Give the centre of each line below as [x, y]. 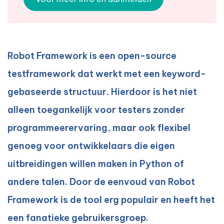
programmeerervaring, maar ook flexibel [99, 128]
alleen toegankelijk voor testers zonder [96, 110]
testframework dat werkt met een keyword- [107, 74]
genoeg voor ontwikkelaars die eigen [91, 146]
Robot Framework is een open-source [92, 56]
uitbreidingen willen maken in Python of [96, 164]
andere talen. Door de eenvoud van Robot [101, 182]
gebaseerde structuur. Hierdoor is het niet [102, 92]
